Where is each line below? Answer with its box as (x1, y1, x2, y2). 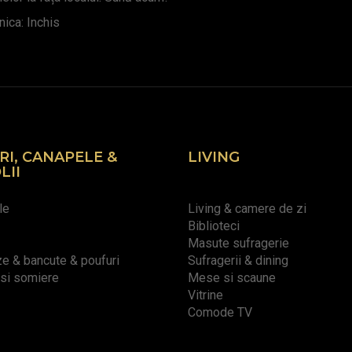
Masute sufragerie (188, 236, 289, 251)
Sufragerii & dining (188, 253, 288, 269)
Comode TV (188, 305, 252, 321)
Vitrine (188, 288, 223, 303)
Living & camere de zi (188, 201, 306, 217)
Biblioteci (188, 218, 240, 234)
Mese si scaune (188, 270, 276, 286)
